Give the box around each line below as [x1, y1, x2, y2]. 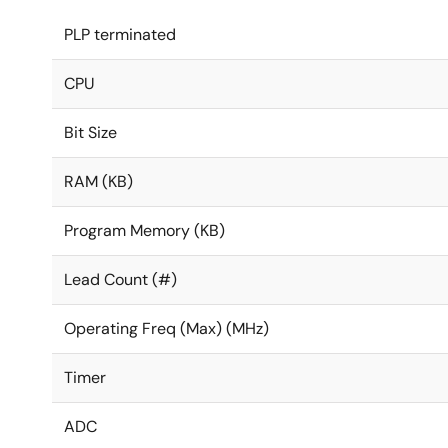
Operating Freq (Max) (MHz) [64, 318, 269, 339]
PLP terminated [64, 24, 176, 45]
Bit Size [64, 122, 117, 143]
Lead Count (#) [64, 269, 177, 290]
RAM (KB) [64, 171, 133, 192]
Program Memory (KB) [64, 220, 225, 241]
